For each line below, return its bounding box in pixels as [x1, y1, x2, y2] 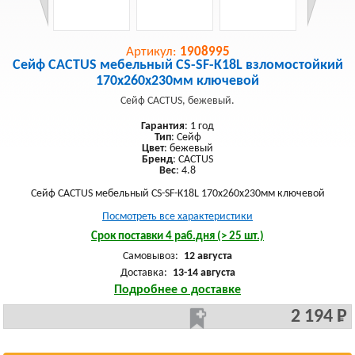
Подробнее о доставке [114, 284, 241, 296]
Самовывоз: [123, 250, 181, 262]
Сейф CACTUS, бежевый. [120, 95, 235, 107]
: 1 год [185, 120, 214, 132]
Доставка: [120, 267, 170, 279]
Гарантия [141, 120, 185, 132]
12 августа [184, 250, 232, 262]
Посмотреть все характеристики [102, 211, 253, 223]
